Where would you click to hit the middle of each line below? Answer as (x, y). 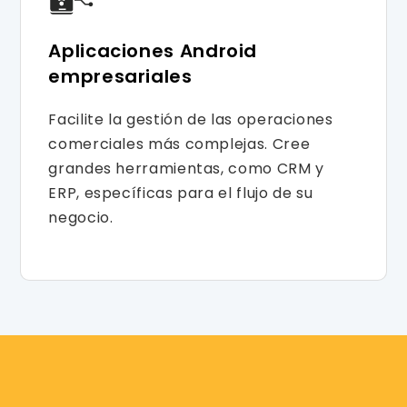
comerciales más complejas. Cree (179, 144)
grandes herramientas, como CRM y (186, 168)
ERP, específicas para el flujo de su (181, 193)
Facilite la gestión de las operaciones (191, 119)
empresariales (120, 76)
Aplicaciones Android (153, 50)
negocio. (81, 217)
